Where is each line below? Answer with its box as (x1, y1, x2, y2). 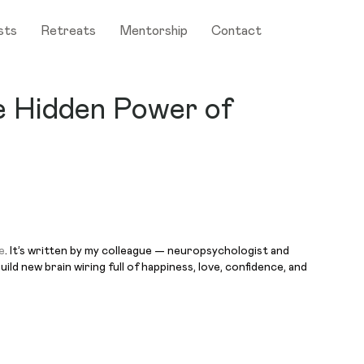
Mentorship (119, 24, 188, 37)
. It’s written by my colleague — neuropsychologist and (5, 245, 290, 257)
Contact (211, 24, 262, 37)
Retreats (41, 24, 97, 37)
